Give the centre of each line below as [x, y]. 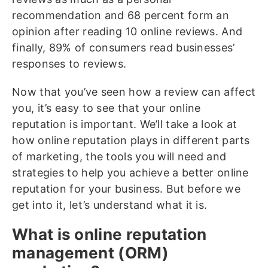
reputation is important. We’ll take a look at [125, 124]
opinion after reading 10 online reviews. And [127, 31]
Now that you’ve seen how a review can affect [134, 92]
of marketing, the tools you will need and [119, 156]
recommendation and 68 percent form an [121, 15]
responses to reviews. [69, 64]
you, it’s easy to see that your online [106, 108]
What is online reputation [109, 234]
